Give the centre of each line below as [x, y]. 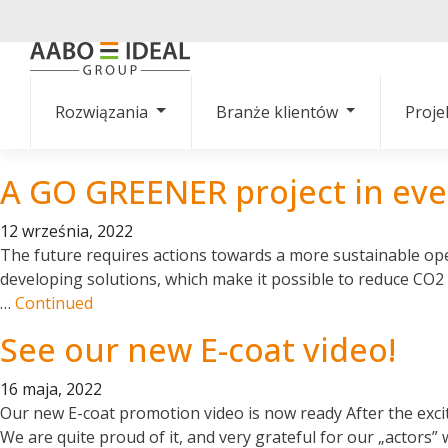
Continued [54, 303]
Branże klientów [276, 112]
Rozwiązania [101, 112]
